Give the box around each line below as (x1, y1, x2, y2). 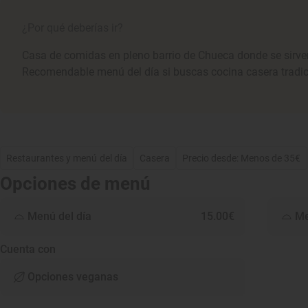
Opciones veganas (27, 270, 118, 283)
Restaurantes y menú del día (6, 153, 127, 164)
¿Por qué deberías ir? (22, 21, 123, 34)
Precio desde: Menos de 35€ (181, 153, 301, 164)
